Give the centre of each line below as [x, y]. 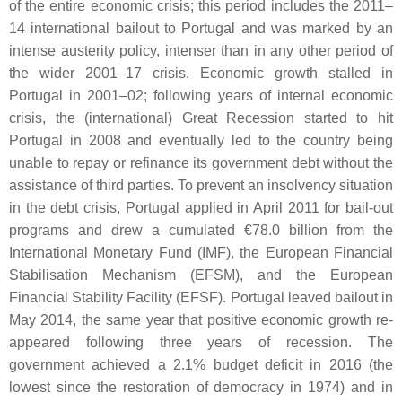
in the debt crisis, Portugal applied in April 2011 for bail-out [201, 208]
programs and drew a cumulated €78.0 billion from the [201, 230]
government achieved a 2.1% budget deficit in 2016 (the [201, 365]
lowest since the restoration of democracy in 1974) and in [201, 387]
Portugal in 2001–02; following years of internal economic [201, 96]
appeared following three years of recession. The [201, 342]
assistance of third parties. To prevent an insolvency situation [201, 185]
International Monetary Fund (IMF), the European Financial [201, 253]
